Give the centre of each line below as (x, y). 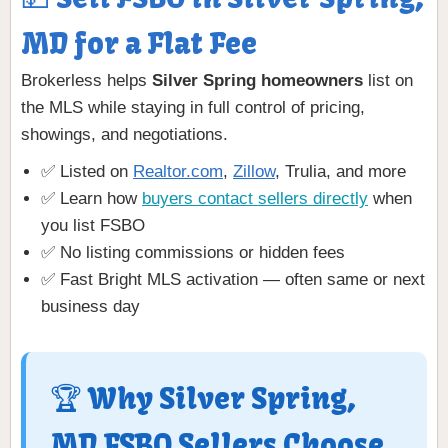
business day (90, 307)
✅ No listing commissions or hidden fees (193, 253)
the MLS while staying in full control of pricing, (193, 108)
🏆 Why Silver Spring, (203, 399)
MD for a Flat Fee (139, 44)
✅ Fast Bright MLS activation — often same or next (233, 280)
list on (388, 81)
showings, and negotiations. (124, 135)
